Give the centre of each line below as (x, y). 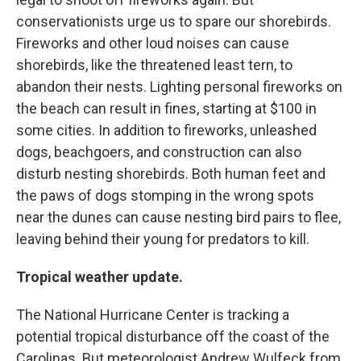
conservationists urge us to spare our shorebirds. (174, 21)
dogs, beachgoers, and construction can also (159, 151)
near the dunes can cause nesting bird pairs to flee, (178, 217)
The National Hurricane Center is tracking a (153, 314)
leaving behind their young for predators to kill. (163, 239)
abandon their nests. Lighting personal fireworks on (179, 86)
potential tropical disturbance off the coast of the (173, 336)
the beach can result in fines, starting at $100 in (166, 108)
